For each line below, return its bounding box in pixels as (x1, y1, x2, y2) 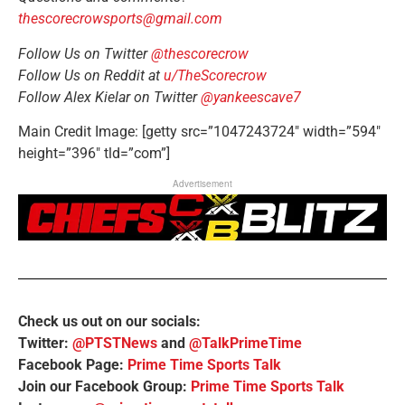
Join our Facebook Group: (18, 377, 191, 395)
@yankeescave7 (201, 88, 301, 106)
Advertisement (173, 177, 232, 191)
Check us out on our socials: (18, 312, 212, 330)
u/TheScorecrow (164, 66, 267, 84)
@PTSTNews (72, 334, 157, 352)
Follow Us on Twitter (18, 44, 151, 62)
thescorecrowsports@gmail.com (18, 10, 222, 28)
